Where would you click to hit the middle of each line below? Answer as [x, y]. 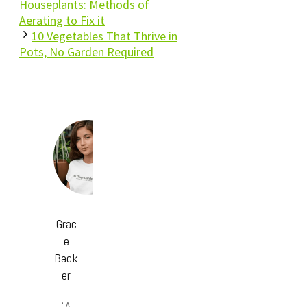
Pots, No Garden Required [86, 51]
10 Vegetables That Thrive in [105, 36]
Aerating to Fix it [62, 20]
